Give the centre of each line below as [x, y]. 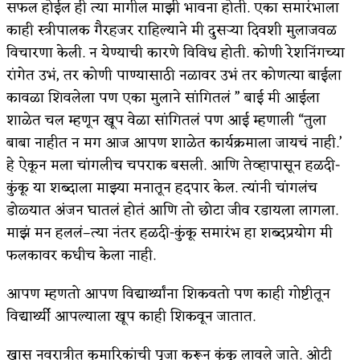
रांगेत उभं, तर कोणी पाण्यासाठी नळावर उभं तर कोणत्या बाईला [174, 75]
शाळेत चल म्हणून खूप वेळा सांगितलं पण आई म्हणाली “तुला [166, 120]
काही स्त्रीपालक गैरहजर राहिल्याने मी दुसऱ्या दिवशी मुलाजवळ [172, 30]
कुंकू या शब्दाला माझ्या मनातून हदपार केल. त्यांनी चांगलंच [162, 188]
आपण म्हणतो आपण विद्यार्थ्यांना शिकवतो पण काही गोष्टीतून [168, 294]
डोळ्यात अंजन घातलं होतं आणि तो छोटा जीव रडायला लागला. [172, 210]
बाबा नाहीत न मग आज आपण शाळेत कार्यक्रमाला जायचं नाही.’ [174, 143]
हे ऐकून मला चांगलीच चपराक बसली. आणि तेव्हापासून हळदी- [173, 165]
